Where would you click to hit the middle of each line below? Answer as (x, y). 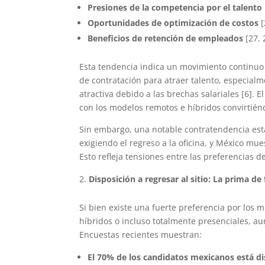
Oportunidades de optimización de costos (173, 23)
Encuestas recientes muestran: (141, 235)
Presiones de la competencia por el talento (175, 8)
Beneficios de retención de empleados (166, 38)
